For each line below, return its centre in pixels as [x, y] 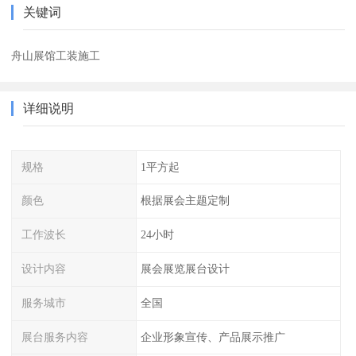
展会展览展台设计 [185, 269]
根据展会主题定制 [185, 201]
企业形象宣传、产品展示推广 [213, 337]
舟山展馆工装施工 [56, 55]
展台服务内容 [55, 337]
